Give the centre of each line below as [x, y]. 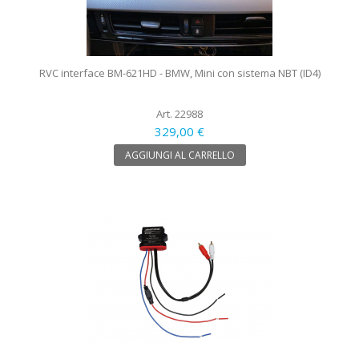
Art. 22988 [179, 113]
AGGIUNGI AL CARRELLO [179, 155]
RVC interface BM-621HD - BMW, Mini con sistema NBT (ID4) [179, 73]
